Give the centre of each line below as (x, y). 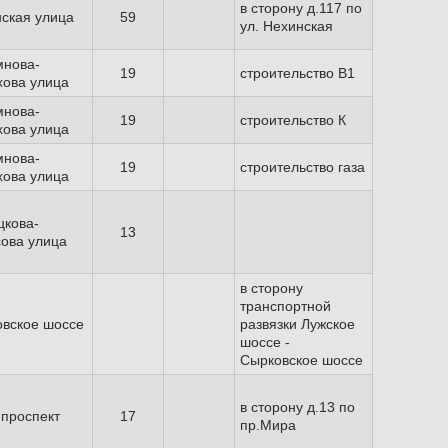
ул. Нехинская (286, 26)
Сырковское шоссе (301, 360)
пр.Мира (268, 425)
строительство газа (302, 167)
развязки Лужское (297, 324)
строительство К (293, 120)
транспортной (285, 306)
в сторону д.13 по (297, 407)
